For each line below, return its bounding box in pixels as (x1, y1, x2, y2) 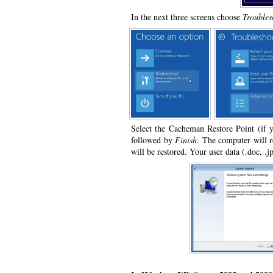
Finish (175, 134, 197, 146)
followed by (131, 134, 175, 146)
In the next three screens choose (131, 11, 243, 23)
